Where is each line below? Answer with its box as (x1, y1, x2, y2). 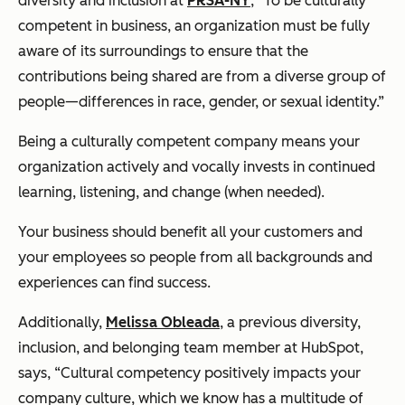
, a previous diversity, (220, 314, 361, 332)
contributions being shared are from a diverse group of (18, 68, 386, 86)
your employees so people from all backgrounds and (18, 249, 372, 267)
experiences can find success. (18, 274, 211, 292)
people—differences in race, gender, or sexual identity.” (18, 93, 384, 111)
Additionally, (18, 314, 106, 332)
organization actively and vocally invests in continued (18, 158, 375, 176)
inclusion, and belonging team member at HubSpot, (18, 339, 363, 357)
